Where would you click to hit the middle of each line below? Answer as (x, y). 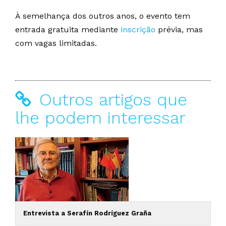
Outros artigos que (110, 99)
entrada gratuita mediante (68, 29)
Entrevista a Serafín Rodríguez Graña (87, 213)
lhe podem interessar (100, 118)
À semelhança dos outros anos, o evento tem (103, 16)
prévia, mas (179, 29)
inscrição (138, 29)
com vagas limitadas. (56, 43)
